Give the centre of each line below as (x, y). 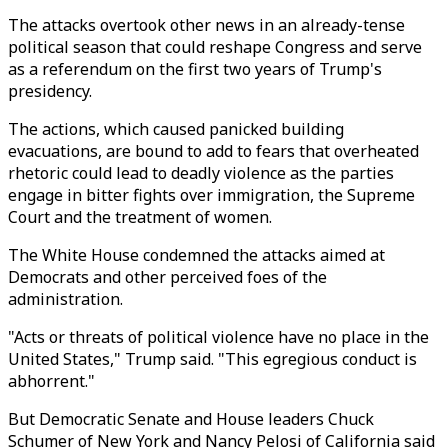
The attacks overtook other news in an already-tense (206, 25)
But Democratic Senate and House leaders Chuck (191, 419)
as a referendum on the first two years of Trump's (195, 69)
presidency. (52, 91)
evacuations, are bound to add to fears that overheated (213, 151)
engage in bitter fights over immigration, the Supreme (211, 195)
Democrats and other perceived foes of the (167, 277)
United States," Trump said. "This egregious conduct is (212, 359)
